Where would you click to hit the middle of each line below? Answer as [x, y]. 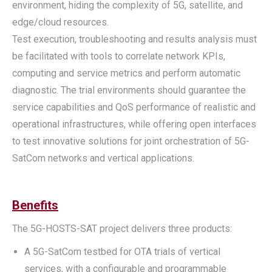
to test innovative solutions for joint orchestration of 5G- [131, 141]
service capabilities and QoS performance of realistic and [134, 107]
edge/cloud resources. [60, 22]
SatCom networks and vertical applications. [103, 158]
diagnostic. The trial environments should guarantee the [129, 90]
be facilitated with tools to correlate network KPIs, [119, 56]
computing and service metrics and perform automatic [126, 73]
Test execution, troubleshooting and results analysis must [134, 39]
